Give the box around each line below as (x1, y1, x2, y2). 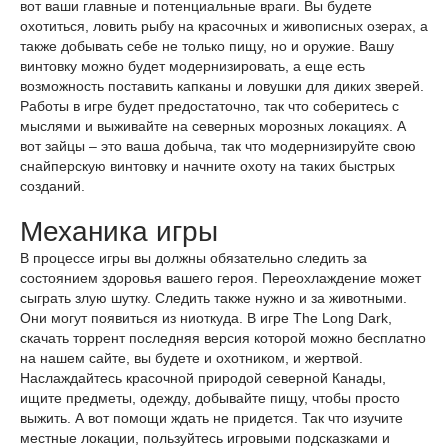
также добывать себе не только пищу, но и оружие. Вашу (20, 38, 394, 54)
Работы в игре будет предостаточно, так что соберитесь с (20, 98, 399, 114)
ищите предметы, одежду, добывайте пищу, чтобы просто (20, 390, 400, 406)
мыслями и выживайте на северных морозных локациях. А (20, 118, 406, 134)
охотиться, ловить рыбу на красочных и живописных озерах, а (20, 18, 428, 34)
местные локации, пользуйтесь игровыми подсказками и (20, 430, 390, 446)
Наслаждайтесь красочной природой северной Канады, (20, 370, 386, 386)
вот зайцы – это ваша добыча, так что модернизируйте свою (20, 138, 416, 154)
